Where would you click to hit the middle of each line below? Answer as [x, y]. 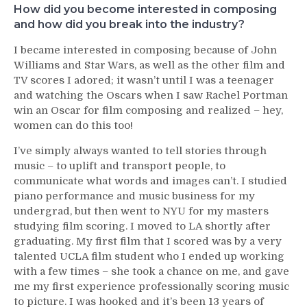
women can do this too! [73, 125]
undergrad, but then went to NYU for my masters [141, 211]
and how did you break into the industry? [129, 24]
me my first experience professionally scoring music [151, 286]
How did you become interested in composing [145, 9]
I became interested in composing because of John [145, 50]
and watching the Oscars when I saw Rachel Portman [151, 95]
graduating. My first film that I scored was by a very [148, 241]
